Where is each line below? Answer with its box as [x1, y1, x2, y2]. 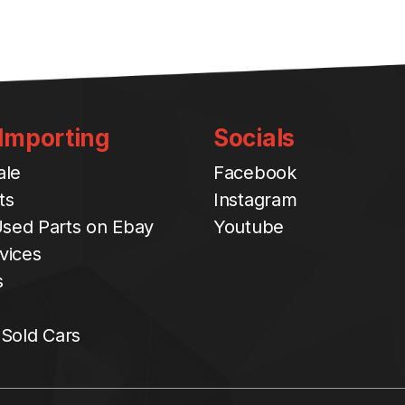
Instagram [213, 188, 297, 211]
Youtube [213, 215, 284, 238]
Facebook [213, 161, 297, 184]
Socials [213, 123, 295, 152]
